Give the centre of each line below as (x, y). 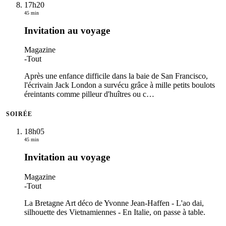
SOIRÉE (19, 114)
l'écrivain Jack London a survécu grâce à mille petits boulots (120, 85)
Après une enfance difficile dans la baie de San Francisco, (116, 76)
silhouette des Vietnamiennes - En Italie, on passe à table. (115, 212)
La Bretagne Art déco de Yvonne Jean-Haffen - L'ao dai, (114, 203)
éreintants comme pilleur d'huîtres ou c (85, 94)
